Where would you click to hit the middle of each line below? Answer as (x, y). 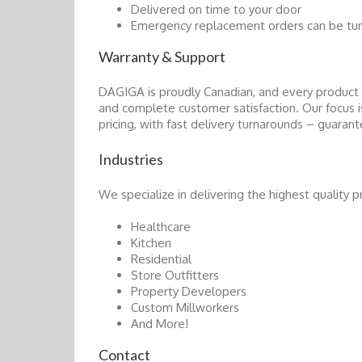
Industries (131, 160)
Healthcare (161, 227)
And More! (160, 324)
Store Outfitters (175, 275)
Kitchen (151, 243)
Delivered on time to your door (216, 10)
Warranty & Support (162, 57)
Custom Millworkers (185, 307)
